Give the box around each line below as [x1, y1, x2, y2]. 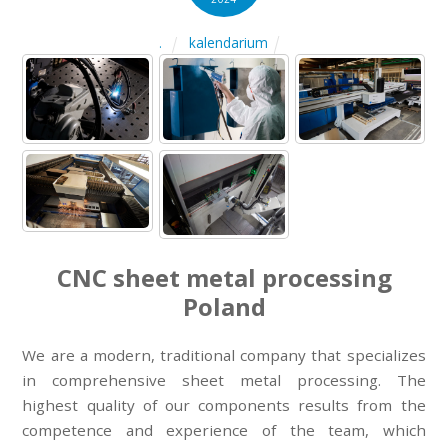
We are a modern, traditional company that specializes [22, 345, 426, 366]
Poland [182, 290, 266, 324]
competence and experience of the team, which [22, 420, 426, 441]
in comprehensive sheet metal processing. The [22, 370, 426, 391]
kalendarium [189, 33, 269, 53]
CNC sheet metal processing [56, 261, 392, 295]
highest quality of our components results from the [22, 395, 426, 416]
